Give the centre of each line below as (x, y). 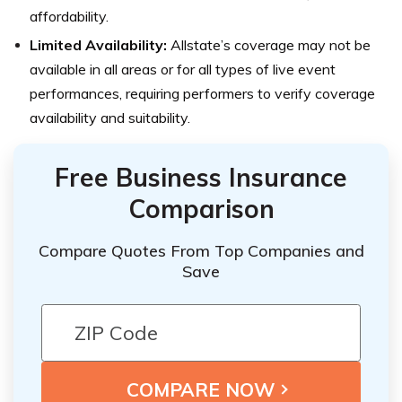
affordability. (69, 16)
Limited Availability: (98, 44)
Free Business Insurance (201, 177)
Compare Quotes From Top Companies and (201, 250)
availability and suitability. (110, 117)
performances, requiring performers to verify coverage (202, 93)
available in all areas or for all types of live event (183, 69)
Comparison (201, 208)
